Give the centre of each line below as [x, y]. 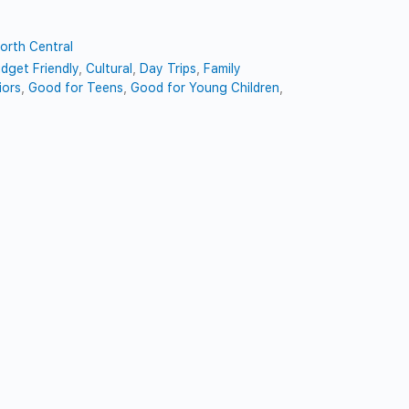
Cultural [110, 68]
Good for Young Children [205, 87]
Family [223, 68]
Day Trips [168, 68]
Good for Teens [76, 87]
